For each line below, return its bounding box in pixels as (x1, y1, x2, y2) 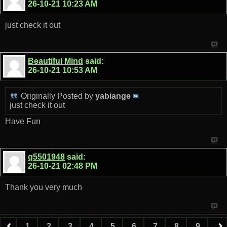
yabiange (95, 91, 131, 100)
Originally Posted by (19, 91, 95, 100)
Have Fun (5, 117, 41, 126)
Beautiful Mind (28, 56, 83, 65)
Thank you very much (5, 183, 82, 192)
